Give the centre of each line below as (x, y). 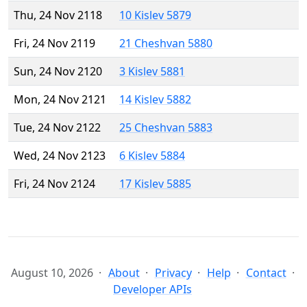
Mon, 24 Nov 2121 (60, 100)
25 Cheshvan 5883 (166, 128)
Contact (266, 273)
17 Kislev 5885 (155, 184)
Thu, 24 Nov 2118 (58, 15)
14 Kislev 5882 (155, 100)
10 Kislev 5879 (155, 15)
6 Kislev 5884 (152, 156)
